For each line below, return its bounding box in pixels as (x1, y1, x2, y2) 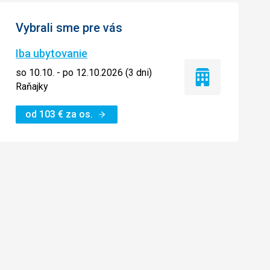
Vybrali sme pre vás (16, 20, 122, 35)
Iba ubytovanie (16, 47, 87, 60)
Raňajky (16, 81, 48, 92)
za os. (66, 108, 93, 120)
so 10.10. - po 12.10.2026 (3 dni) (16, 67, 152, 78)
